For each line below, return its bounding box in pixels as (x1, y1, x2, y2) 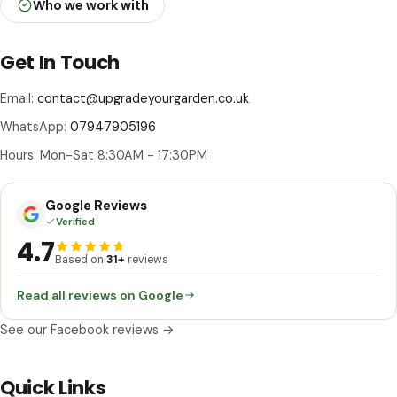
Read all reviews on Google (17, 287, 184, 304)
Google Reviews (45, 197, 148, 215)
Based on (55, 252, 107, 267)
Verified (56, 214, 96, 230)
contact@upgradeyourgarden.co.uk (37, 90, 249, 107)
